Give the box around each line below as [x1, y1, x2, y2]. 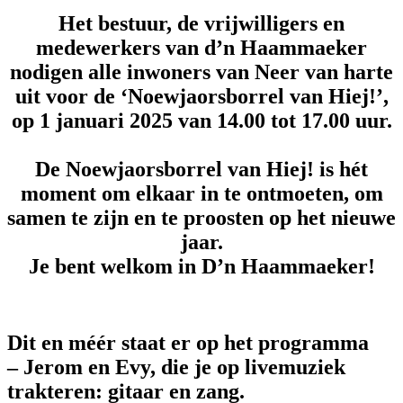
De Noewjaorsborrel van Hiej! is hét [35, 157, 368, 181]
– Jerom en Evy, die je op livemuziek [7, 354, 345, 379]
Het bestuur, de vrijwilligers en [58, 11, 345, 35]
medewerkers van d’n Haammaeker [36, 35, 367, 59]
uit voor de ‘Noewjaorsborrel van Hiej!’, [14, 84, 389, 108]
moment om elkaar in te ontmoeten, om [20, 181, 383, 205]
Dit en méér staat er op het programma [7, 330, 369, 354]
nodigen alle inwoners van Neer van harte [10, 59, 393, 84]
